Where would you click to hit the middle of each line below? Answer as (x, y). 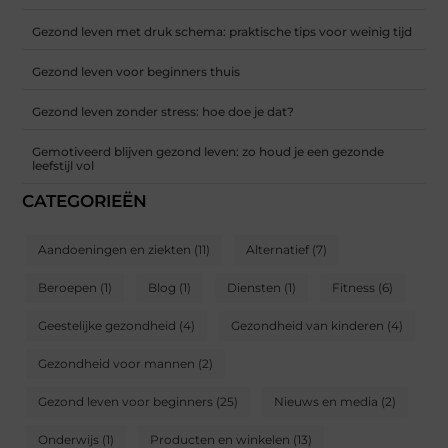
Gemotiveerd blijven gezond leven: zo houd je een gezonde (208, 151)
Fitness (354, 288)
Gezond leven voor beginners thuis (136, 71)
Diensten (254, 288)
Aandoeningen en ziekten (115, 250)
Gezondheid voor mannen (117, 364)
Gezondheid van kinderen (308, 326)
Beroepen (68, 288)
